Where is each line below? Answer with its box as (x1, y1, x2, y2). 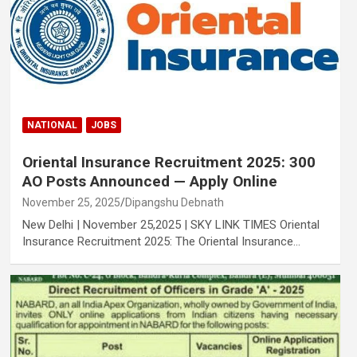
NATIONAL (26, 119, 77, 131)
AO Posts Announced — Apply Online (22, 171, 277, 190)
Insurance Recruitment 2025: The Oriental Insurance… (22, 233, 300, 249)
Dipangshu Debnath (124, 195, 224, 209)
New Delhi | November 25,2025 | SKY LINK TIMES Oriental (22, 217, 320, 232)
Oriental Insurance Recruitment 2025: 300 (22, 152, 316, 171)
